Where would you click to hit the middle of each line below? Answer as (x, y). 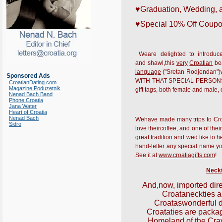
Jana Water (23, 106)
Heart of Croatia (28, 112)
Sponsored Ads (28, 76)
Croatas (168, 203)
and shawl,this (156, 63)
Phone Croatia (26, 100)
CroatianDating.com (33, 82)
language (148, 72)
